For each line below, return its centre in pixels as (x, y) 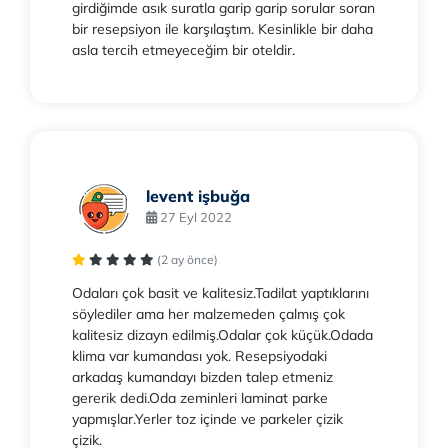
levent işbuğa (198, 195)
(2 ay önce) (187, 260)
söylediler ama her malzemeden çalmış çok (208, 314)
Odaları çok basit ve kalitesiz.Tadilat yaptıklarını (220, 293)
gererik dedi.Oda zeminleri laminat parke (200, 398)
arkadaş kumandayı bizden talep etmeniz (202, 377)
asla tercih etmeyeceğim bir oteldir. (183, 50)
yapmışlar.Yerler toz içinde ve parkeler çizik (207, 419)
